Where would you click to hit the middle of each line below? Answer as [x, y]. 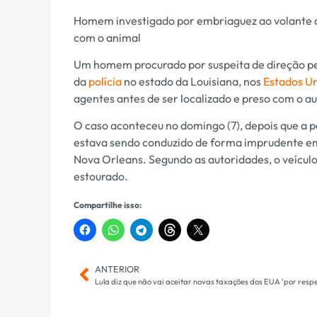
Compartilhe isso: [108, 204]
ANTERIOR [117, 269]
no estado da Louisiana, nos [192, 81]
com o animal [107, 37]
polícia [105, 81]
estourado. [101, 177]
